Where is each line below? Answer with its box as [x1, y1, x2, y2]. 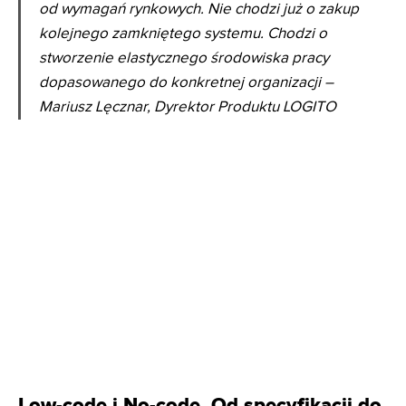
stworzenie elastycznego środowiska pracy [39, 49, 329, 68]
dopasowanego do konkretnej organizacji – [39, 73, 333, 92]
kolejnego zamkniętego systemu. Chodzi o [39, 24, 327, 43]
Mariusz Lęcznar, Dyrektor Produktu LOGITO [39, 98, 336, 117]
